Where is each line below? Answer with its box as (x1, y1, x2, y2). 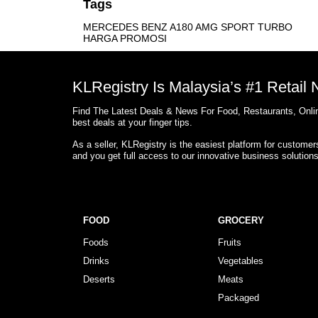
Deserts (83, 274, 115, 285)
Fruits (218, 237, 241, 248)
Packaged (218, 292, 259, 303)
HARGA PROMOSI (83, 33, 167, 44)
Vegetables (218, 256, 263, 266)
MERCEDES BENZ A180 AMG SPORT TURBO (83, 21, 292, 33)
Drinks (83, 256, 109, 266)
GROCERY (218, 215, 264, 226)
